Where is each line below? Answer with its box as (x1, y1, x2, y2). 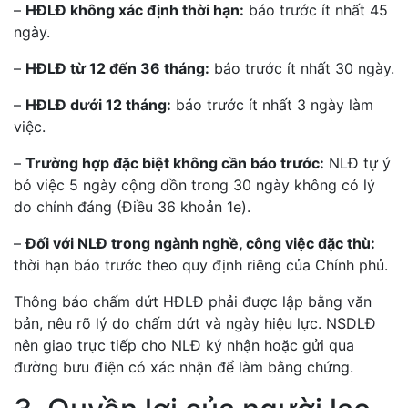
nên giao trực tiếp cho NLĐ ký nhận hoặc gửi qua (14, 336, 354, 354)
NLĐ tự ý (324, 154, 391, 172)
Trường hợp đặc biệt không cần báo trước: (25, 154, 324, 172)
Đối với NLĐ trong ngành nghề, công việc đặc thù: (25, 234, 375, 252)
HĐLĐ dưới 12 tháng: (25, 96, 171, 114)
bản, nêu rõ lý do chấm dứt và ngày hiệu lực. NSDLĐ (14, 314, 376, 332)
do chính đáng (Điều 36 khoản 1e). (14, 198, 250, 216)
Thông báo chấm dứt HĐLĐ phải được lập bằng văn (14, 292, 372, 311)
